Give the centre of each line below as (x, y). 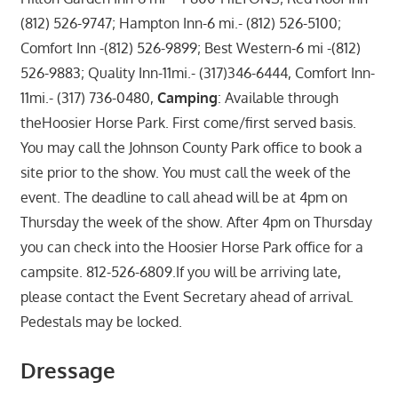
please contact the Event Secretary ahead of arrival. (187, 296)
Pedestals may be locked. (101, 321)
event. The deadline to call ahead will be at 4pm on (183, 197)
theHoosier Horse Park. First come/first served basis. (188, 122)
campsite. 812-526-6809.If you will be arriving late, (180, 271)
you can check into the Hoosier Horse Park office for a (191, 247)
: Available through (278, 97)
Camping (187, 97)
